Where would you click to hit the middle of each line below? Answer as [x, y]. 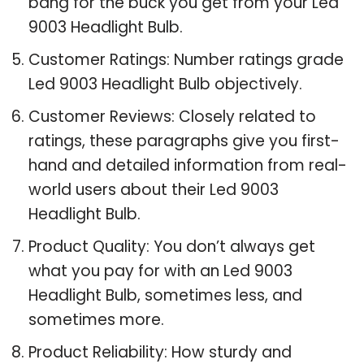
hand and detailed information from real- [188, 165]
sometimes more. [96, 319]
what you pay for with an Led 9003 [160, 271]
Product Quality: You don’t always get [172, 246]
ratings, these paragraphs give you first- [184, 141]
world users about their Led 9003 [154, 189]
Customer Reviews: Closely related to [172, 116]
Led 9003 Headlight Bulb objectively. [165, 84]
